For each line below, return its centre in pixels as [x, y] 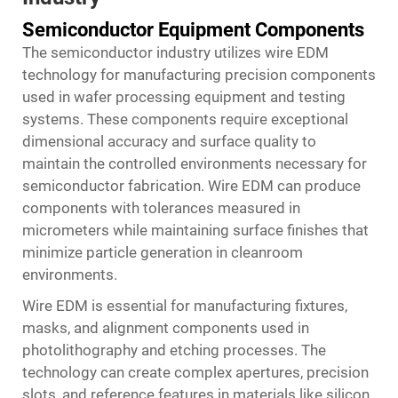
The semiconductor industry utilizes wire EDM [175, 52]
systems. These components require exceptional [185, 119]
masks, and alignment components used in [166, 328]
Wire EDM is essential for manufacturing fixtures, [185, 306]
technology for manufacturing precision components [199, 75]
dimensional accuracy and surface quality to [169, 141]
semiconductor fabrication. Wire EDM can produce [191, 186]
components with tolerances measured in [161, 208]
